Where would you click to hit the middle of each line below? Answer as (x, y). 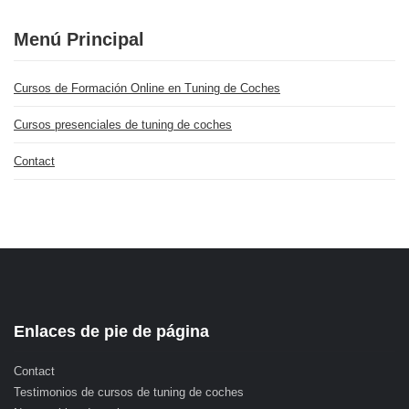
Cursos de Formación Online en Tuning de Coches (147, 88)
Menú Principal (79, 39)
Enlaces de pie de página (111, 331)
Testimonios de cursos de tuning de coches (129, 392)
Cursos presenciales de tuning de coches (123, 125)
